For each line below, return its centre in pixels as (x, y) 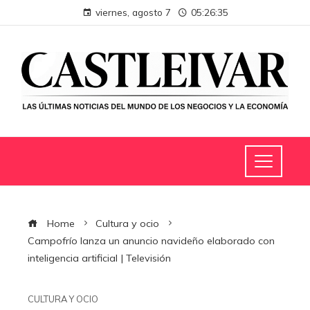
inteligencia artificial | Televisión (99, 258)
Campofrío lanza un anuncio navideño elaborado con (151, 241)
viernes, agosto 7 (133, 12)
